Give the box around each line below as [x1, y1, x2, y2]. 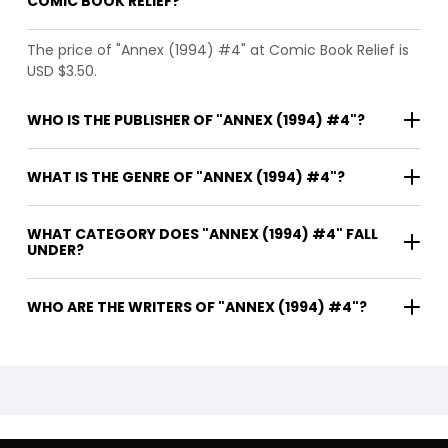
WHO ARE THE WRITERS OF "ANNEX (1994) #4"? [218, 297, 367, 318]
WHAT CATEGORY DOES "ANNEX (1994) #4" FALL [27, 224, 378, 245]
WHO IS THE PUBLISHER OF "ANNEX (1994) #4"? [27, 110, 365, 131]
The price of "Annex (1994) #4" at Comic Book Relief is [27, 40, 409, 61]
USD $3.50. [27, 61, 97, 82]
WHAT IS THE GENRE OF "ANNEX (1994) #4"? [27, 167, 345, 188]
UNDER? [27, 240, 84, 261]
